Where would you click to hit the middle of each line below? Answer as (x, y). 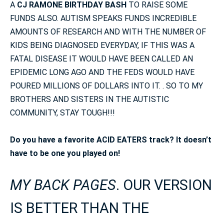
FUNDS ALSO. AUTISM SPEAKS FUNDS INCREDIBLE (103, 18)
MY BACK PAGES (63, 185)
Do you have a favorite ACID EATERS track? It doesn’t (111, 140)
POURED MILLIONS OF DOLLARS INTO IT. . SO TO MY (106, 86)
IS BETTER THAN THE (79, 208)
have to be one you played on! (65, 153)
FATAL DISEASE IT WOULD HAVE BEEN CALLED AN (101, 59)
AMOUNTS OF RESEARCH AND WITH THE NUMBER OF (108, 32)
